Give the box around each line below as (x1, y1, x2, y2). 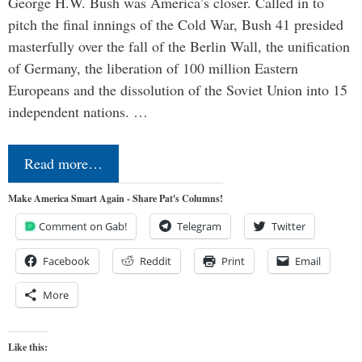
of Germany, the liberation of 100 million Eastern (8, 58, 298, 78)
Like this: (8, 340, 48, 355)
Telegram (177, 219, 221, 234)
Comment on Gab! (39, 219, 127, 234)
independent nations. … (8, 102, 148, 122)
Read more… (24, 154, 103, 174)
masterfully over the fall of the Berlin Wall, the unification (8, 36, 350, 57)
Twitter (271, 219, 305, 234)
